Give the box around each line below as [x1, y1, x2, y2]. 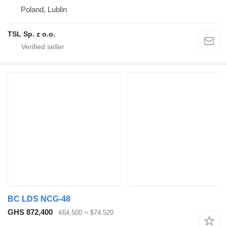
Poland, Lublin [21, 5, 67, 14]
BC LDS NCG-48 [8, 195, 70, 203]
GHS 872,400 [8, 208, 53, 216]
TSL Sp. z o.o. [8, 30, 55, 38]
